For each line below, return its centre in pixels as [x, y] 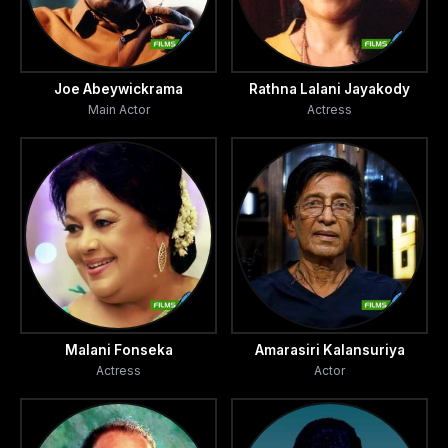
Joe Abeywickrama [118, 89]
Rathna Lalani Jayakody [329, 89]
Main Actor [118, 110]
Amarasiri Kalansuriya [329, 350]
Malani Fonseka [118, 350]
